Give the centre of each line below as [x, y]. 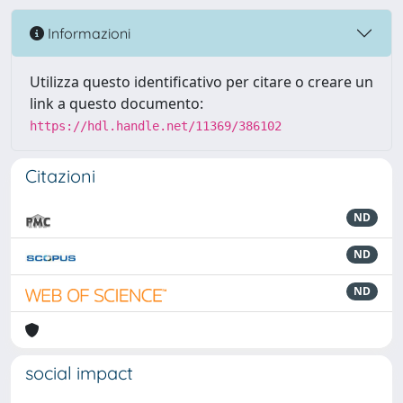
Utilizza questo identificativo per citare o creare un [201, 82]
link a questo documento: [116, 103]
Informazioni [87, 33]
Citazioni [60, 176]
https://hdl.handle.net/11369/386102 [156, 126]
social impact [79, 373]
